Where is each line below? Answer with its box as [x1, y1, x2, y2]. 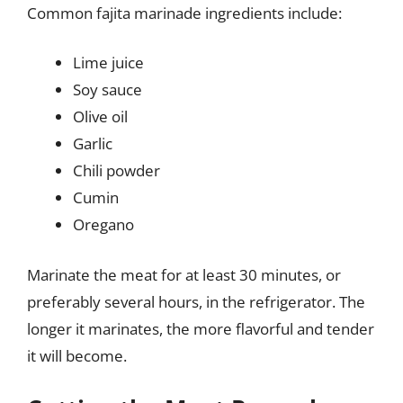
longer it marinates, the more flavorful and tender [27, 318, 374, 339]
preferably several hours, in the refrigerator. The [27, 291, 365, 312]
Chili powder [73, 160, 160, 181]
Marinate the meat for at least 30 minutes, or [27, 264, 341, 285]
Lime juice [73, 52, 144, 73]
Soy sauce [73, 79, 142, 100]
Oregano [73, 214, 134, 235]
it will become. [27, 345, 127, 366]
